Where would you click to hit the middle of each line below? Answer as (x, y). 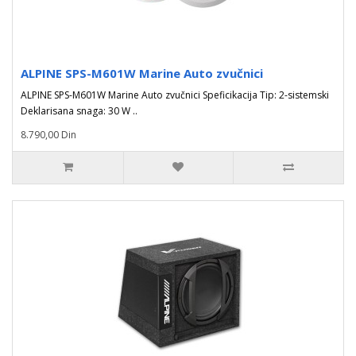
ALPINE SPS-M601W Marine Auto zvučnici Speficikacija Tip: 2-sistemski (175, 95)
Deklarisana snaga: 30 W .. (79, 111)
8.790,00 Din (48, 135)
